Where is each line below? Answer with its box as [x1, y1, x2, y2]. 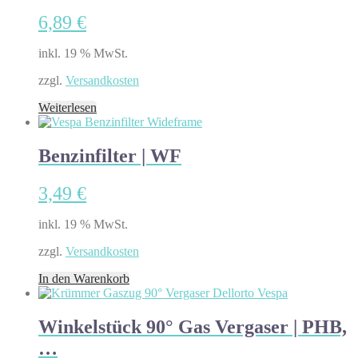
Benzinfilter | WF [38, 145, 181, 166]
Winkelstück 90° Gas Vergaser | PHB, [38, 316, 347, 337]
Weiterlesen [38, 101, 97, 115]
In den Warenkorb [38, 271, 129, 285]
